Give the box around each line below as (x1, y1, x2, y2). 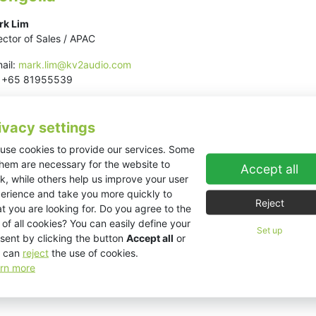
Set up (257, 224, 282, 236)
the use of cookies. (49, 246, 138, 259)
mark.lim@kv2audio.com (18, 59, 131, 71)
